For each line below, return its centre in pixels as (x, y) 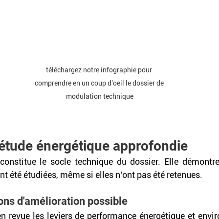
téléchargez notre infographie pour (100, 70)
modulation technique (100, 96)
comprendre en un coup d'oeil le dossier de (100, 83)
